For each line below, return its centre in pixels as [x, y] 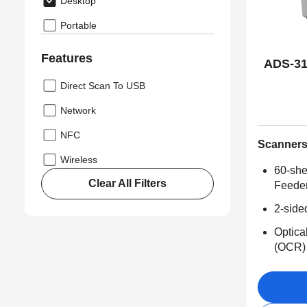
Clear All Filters [127, 183]
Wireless [79, 160]
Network [78, 110]
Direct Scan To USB [103, 86]
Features [67, 58]
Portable [78, 25]
